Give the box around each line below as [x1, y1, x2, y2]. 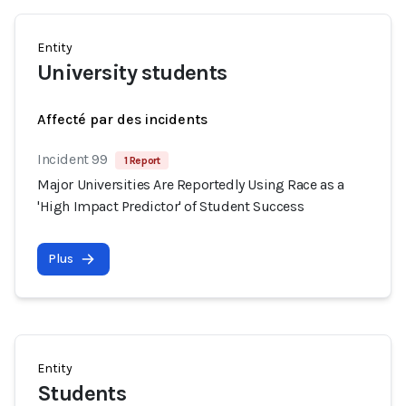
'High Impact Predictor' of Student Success [37, 198, 304, 215]
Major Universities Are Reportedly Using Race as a [37, 176, 344, 193]
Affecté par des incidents [37, 111, 208, 128]
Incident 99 [37, 150, 108, 168]
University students [37, 60, 227, 85]
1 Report [123, 154, 160, 167]
